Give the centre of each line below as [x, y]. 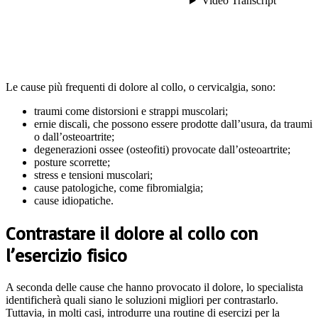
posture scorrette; [72, 163]
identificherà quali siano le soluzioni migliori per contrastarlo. [142, 300]
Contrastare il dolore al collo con [132, 234]
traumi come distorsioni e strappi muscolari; [131, 111]
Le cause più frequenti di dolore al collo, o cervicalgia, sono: [141, 87]
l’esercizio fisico [66, 256]
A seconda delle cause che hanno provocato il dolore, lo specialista [154, 287]
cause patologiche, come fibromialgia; [119, 188]
